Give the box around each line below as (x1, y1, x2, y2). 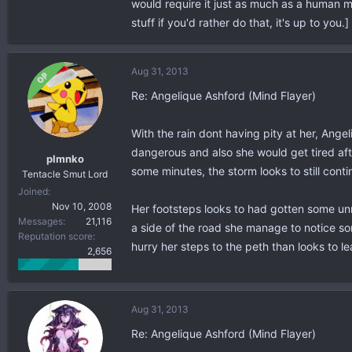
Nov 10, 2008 (52, 200, 112, 212)
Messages (18, 214, 63, 227)
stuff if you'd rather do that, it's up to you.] (131, 16, 349, 29)
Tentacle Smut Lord (22, 167, 108, 180)
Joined (18, 185, 48, 197)
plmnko (46, 152, 84, 165)
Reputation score (18, 229, 93, 242)
